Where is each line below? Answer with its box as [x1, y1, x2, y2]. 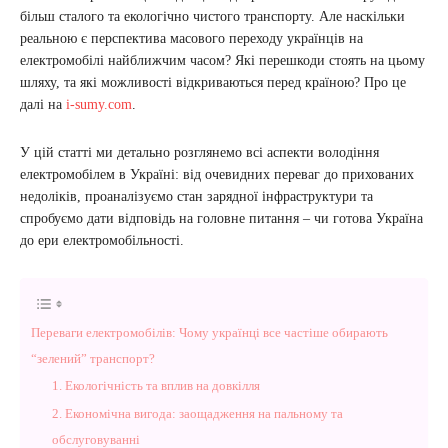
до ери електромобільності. [20, 233, 184, 248]
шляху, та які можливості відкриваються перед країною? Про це [20, 75, 406, 90]
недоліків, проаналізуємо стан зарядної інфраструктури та [20, 189, 373, 204]
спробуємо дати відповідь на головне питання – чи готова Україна [20, 211, 423, 226]
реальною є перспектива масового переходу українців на [20, 31, 363, 46]
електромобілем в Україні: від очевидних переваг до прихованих [20, 167, 414, 182]
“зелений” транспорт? [31, 351, 155, 366]
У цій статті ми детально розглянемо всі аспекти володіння [20, 145, 379, 160]
